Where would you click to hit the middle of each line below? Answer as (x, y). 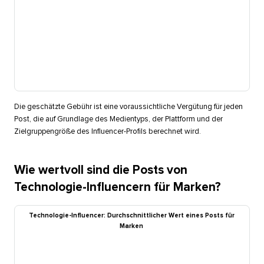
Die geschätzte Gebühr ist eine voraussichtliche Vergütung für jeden (128, 107)
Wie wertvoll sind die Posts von (100, 170)
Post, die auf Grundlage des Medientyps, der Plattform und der (118, 119)
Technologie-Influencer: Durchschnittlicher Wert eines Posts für (132, 215)
